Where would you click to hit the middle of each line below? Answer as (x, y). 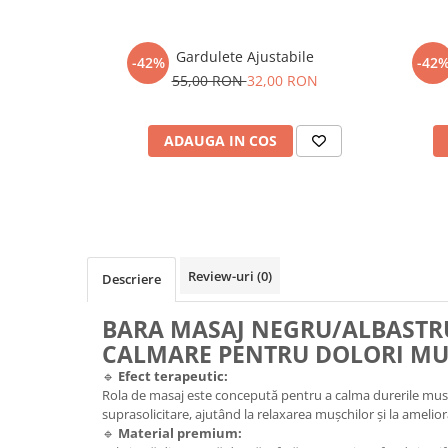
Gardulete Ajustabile (244, 57)
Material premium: (180, 433)
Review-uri (222, 276)
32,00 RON (282, 81)
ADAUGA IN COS (220, 141)
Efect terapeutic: (173, 376)
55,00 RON (209, 81)
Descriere (131, 279)
